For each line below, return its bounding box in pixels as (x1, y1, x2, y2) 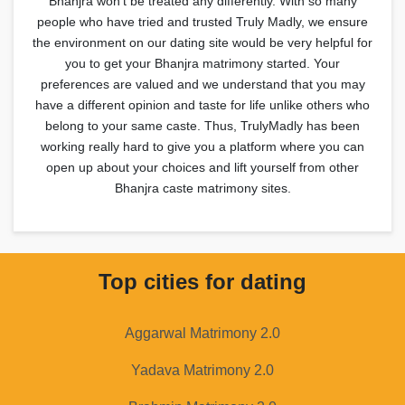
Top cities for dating (99, 268, 306, 294)
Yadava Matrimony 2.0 (131, 362, 274, 378)
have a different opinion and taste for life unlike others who (35, 97, 370, 112)
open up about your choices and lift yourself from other (46, 159, 359, 174)
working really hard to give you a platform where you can (41, 138, 364, 154)
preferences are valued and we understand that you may (40, 76, 365, 91)
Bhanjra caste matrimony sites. (114, 180, 291, 195)
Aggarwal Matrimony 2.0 (125, 325, 280, 341)
